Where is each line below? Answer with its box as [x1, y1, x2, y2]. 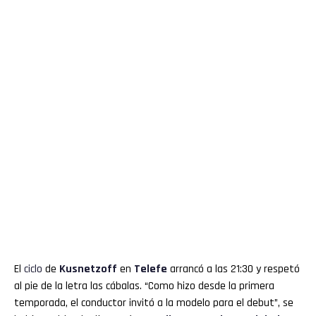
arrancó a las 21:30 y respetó [167, 261, 300, 276]
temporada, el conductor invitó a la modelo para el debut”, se [14, 295, 293, 310]
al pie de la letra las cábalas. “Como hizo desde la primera [14, 278, 274, 293]
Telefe [134, 261, 167, 276]
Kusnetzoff [59, 261, 117, 276]
